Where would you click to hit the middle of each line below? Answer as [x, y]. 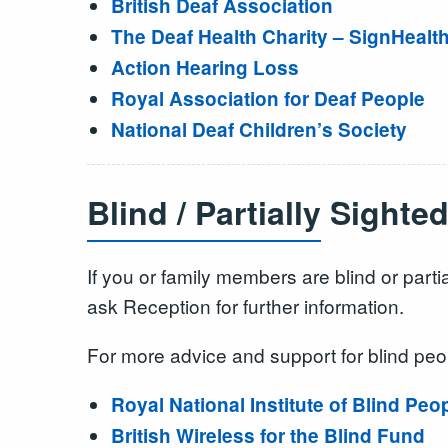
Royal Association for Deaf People [267, 98]
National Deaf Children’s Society [258, 129]
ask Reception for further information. [245, 305]
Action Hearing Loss [204, 67]
